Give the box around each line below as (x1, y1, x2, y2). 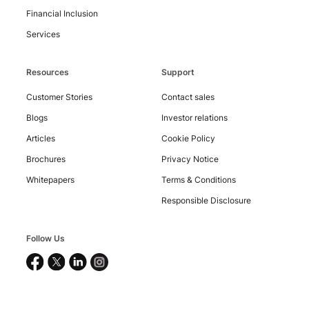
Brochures (26, 153, 66, 164)
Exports (22, 296, 52, 307)
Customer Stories (26, 91, 92, 102)
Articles (26, 132, 55, 143)
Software (22, 285, 58, 296)
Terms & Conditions (161, 174, 236, 185)
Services (26, 28, 60, 39)
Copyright (22, 241, 61, 252)
